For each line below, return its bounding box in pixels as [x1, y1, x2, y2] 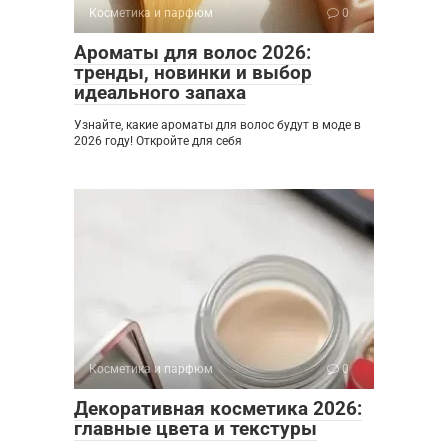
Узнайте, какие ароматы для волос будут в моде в [74, 117, 361, 132]
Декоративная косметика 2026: [74, 396, 362, 420]
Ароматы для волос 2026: [74, 40, 311, 64]
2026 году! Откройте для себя [74, 133, 242, 148]
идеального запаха [74, 80, 246, 104]
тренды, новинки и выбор [74, 60, 312, 84]
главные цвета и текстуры [74, 416, 317, 440]
